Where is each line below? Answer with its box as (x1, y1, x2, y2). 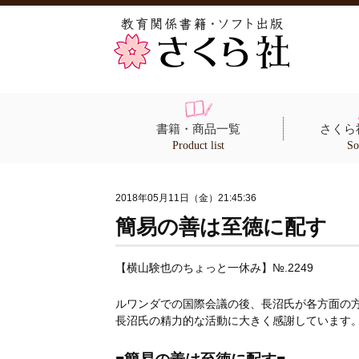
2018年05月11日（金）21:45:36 (115, 192, 256, 204)
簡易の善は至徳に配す (115, 216, 327, 239)
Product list (172, 139, 224, 151)
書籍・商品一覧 (156, 123, 240, 135)
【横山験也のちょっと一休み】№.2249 (115, 261, 313, 274)
